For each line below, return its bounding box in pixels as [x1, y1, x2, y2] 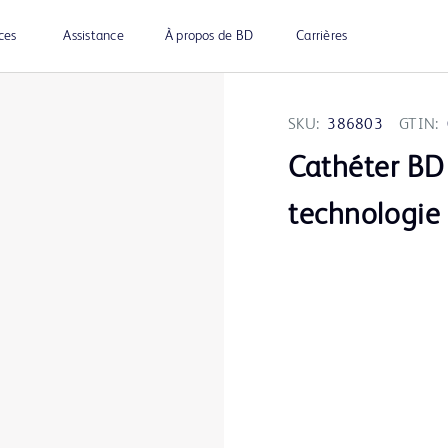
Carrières [296, 29, 348, 43]
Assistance [63, 29, 124, 43]
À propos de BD [164, 29, 254, 43]
